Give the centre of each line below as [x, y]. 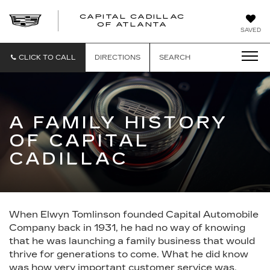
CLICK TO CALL [47, 58]
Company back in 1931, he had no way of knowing [127, 228]
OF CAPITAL [80, 141]
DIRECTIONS [118, 58]
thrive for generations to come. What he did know [129, 254]
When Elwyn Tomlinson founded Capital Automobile [134, 214]
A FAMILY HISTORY [119, 123]
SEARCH [175, 58]
